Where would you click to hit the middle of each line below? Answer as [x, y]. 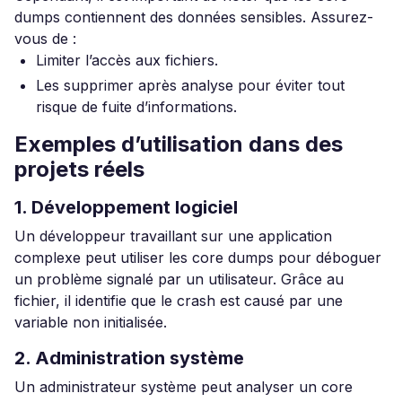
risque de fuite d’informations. [136, 107]
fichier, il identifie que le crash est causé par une [179, 301]
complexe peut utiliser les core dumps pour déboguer [198, 258]
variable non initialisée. [91, 322]
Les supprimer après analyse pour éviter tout [190, 85]
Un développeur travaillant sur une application [173, 236]
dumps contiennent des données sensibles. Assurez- [194, 17]
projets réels [79, 169]
